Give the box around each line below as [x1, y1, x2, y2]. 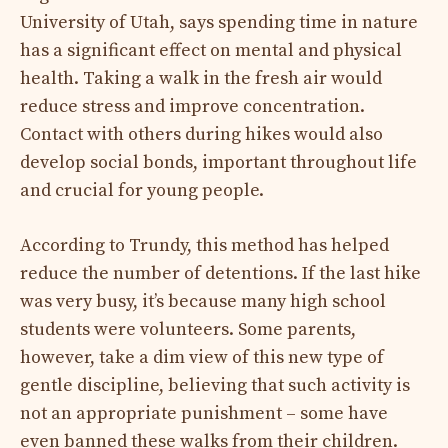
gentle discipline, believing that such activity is [20, 373, 410, 397]
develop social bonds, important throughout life [20, 150, 417, 174]
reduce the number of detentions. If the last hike [20, 261, 421, 285]
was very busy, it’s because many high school [20, 289, 386, 313]
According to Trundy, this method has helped [20, 233, 389, 257]
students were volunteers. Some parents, [20, 317, 356, 341]
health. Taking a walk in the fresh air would [20, 66, 382, 90]
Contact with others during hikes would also [20, 122, 383, 146]
